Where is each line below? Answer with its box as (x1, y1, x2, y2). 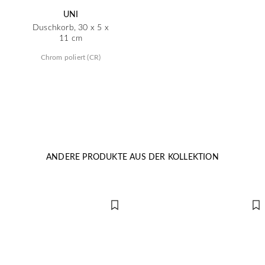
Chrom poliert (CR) (40, 52, 101, 62)
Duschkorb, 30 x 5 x (33, 21, 109, 33)
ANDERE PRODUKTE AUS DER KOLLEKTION (46, 151, 219, 162)
